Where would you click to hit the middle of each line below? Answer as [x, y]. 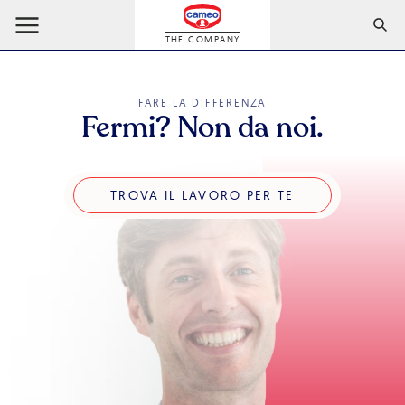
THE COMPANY [202, 39]
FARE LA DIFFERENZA [202, 103]
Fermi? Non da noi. [202, 127]
